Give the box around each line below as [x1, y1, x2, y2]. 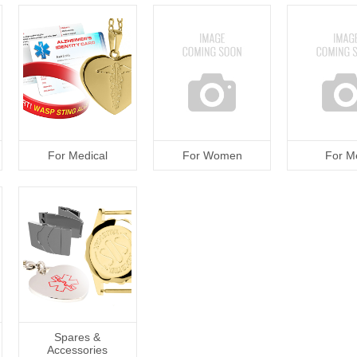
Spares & [54, 331, 101, 343]
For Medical [47, 149, 108, 162]
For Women [182, 149, 242, 162]
